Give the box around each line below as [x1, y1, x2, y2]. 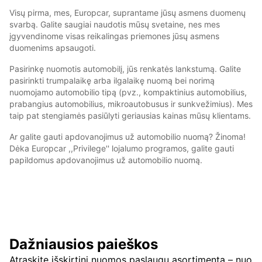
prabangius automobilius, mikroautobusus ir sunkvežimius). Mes [9, 99, 253, 109]
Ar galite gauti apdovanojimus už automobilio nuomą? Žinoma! [9, 132, 246, 142]
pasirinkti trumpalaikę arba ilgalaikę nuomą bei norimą [9, 75, 215, 86]
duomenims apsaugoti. [9, 43, 96, 53]
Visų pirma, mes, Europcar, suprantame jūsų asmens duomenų [9, 8, 246, 18]
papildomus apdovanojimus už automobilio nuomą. [9, 155, 202, 166]
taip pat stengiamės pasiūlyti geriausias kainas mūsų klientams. [9, 111, 251, 121]
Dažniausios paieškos [9, 236, 158, 253]
